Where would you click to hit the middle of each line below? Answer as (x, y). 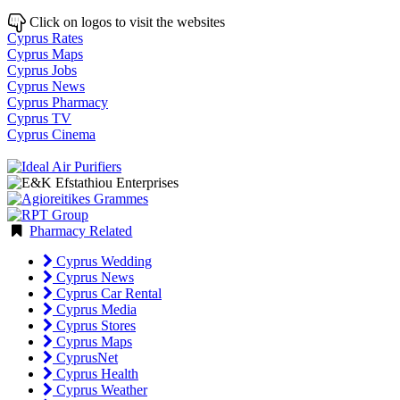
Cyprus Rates (45, 37)
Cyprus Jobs (42, 70)
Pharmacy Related (81, 230)
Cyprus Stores (94, 325)
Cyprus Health (96, 373)
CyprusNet (85, 357)
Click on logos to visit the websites (125, 21)
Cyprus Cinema (51, 134)
